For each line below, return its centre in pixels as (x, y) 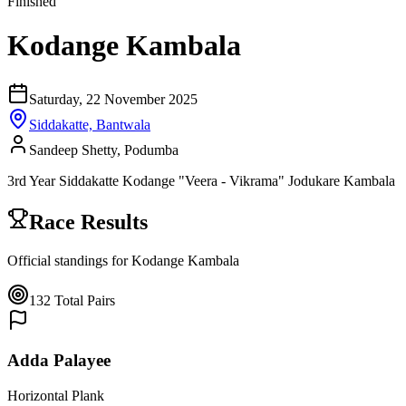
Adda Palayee (59, 361)
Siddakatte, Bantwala (90, 124)
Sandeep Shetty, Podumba (104, 150)
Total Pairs (85, 300)
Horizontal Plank (56, 396)
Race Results (88, 222)
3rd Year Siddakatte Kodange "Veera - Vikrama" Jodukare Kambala (201, 180)
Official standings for (68, 260)
